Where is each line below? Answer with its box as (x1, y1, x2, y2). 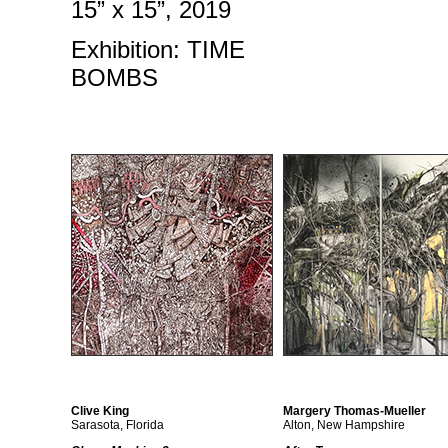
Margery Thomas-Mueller (283, 404, 426, 418)
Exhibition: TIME (71, 36, 245, 63)
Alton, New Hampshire (283, 418, 405, 432)
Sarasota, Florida (71, 418, 164, 432)
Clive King (71, 404, 129, 418)
